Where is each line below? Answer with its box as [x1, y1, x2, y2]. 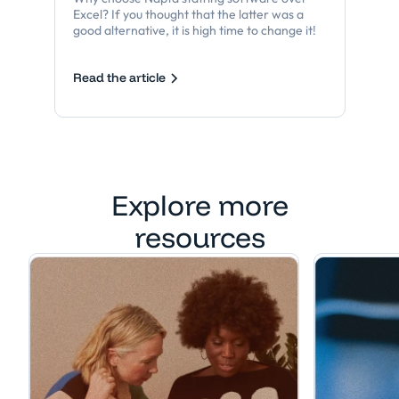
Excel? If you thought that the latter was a [72, 6, 304, 23]
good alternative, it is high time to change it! [72, 22, 316, 39]
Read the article [72, 69, 166, 85]
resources [134, 219, 265, 256]
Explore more [110, 187, 289, 224]
